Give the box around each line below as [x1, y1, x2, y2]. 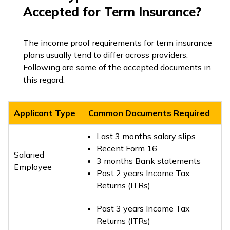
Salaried [14, 149, 44, 160]
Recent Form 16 [97, 143, 159, 154]
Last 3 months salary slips [97, 131, 196, 141]
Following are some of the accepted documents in [23, 62, 211, 72]
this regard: [23, 74, 65, 85]
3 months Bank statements [97, 156, 201, 166]
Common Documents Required [88, 108, 210, 118]
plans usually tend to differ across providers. [23, 50, 188, 60]
